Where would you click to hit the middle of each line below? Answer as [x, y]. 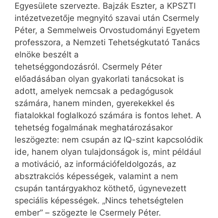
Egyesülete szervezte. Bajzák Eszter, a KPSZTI [105, 6]
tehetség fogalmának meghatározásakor [94, 128]
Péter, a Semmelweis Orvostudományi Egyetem [107, 30]
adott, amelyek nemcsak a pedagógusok [94, 91]
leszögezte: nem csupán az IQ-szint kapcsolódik [109, 140]
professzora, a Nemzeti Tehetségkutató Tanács [107, 43]
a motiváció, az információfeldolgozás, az [95, 164]
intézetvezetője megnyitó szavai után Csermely [107, 18]
